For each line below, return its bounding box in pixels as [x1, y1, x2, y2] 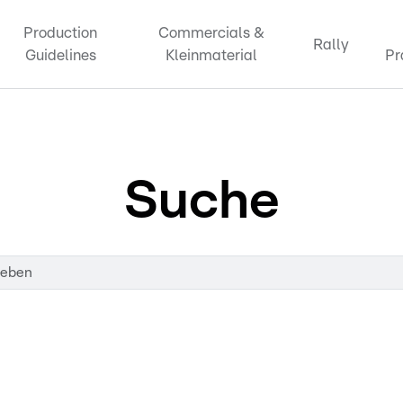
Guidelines [24, 48, 96, 63]
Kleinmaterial [165, 48, 257, 63]
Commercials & [157, 25, 264, 40]
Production [23, 25, 98, 40]
